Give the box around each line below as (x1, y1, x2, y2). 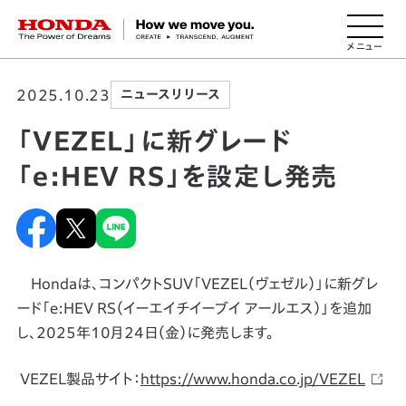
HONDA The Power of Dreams (17, 17, 246, 33)
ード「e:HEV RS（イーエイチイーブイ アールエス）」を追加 (15, 301, 372, 315)
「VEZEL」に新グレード (15, 128, 293, 153)
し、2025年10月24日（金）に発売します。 (15, 325, 274, 340)
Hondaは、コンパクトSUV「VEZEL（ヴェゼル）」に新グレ (15, 276, 378, 291)
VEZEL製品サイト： (20, 372, 140, 386)
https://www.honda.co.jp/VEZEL (140, 372, 365, 386)
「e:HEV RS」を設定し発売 (15, 163, 338, 188)
